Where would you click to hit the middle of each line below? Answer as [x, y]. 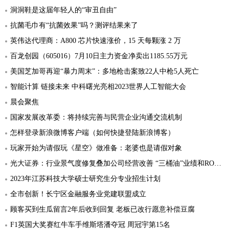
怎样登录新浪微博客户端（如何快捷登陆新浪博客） [93, 132]
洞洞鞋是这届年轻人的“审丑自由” [63, 10]
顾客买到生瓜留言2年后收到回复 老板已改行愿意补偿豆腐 [102, 209]
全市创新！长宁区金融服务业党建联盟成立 [78, 194]
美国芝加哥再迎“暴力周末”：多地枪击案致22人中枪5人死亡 [105, 71]
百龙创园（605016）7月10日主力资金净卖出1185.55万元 [99, 56]
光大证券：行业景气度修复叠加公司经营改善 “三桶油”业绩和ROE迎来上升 [112, 163]
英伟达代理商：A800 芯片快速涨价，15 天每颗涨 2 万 [96, 40]
